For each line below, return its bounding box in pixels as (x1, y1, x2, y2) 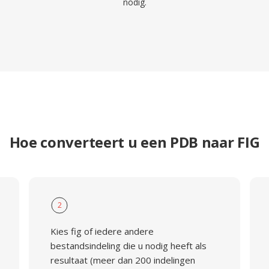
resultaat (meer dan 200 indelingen (50, 254, 195, 266)
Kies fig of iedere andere (50, 225, 154, 237)
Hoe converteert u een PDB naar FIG (9, 132, 260, 152)
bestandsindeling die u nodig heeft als (50, 240, 207, 252)
